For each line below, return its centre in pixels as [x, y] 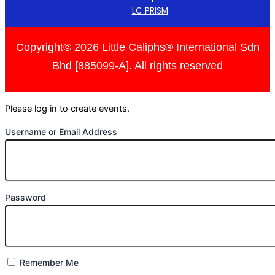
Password [25, 197]
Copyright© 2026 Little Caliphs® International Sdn [137, 47]
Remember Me [48, 263]
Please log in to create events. [67, 108]
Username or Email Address [61, 132]
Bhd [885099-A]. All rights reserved [137, 65]
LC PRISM [150, 10]
